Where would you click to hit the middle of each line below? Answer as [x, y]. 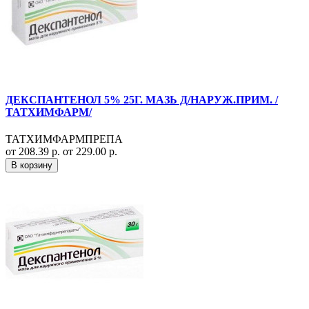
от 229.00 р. [90, 152]
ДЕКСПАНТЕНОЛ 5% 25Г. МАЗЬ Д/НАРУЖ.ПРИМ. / [142, 99]
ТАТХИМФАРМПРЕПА [64, 139]
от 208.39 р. [34, 152]
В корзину [32, 166]
